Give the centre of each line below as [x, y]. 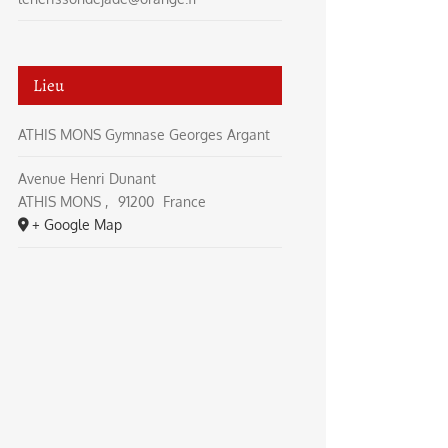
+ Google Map [77, 224]
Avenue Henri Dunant [87, 178]
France [185, 201]
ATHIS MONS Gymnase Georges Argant [144, 134]
